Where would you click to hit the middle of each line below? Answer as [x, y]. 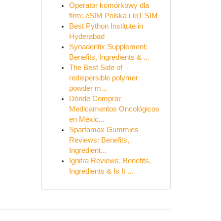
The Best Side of [95, 68]
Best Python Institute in [106, 26]
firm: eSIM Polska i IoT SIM [113, 16]
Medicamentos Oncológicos [114, 109]
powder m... [88, 88]
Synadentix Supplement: [108, 47]
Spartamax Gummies [104, 130]
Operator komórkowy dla [109, 5]
